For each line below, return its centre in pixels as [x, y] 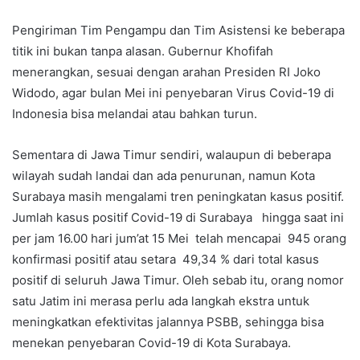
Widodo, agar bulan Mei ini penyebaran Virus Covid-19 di [173, 93]
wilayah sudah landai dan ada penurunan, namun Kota [164, 176]
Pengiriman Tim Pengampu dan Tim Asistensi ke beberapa [178, 31]
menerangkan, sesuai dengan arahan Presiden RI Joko [166, 72]
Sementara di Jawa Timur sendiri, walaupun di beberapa [172, 155]
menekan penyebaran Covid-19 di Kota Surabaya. [151, 343]
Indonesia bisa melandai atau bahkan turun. [135, 114]
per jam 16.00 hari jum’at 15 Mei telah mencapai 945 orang [179, 239]
